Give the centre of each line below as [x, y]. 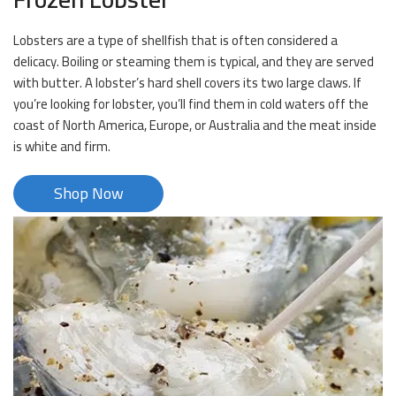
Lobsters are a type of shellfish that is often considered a [175, 41]
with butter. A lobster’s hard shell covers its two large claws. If [187, 83]
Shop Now [88, 194]
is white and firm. [62, 147]
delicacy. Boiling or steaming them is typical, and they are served [194, 62]
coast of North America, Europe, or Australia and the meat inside [195, 126]
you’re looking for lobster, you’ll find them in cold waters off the [191, 104]
